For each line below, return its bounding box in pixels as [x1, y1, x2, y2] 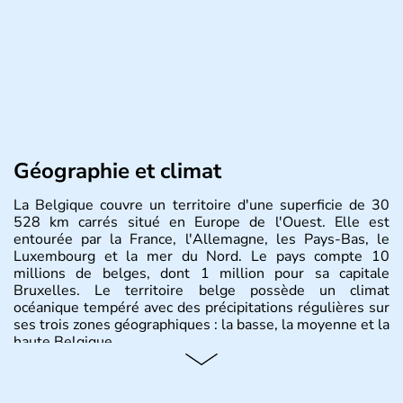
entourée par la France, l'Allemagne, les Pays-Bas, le [13, 228, 390, 249]
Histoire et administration [13, 363, 267, 392]
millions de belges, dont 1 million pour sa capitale [13, 263, 390, 283]
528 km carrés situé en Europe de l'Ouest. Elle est [13, 211, 390, 232]
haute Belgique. [13, 331, 116, 352]
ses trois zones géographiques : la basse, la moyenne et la [13, 314, 390, 335]
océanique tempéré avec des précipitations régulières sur [13, 297, 390, 318]
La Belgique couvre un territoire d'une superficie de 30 [13, 194, 390, 215]
